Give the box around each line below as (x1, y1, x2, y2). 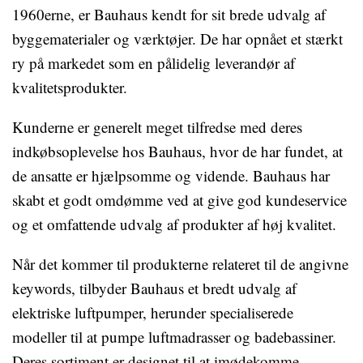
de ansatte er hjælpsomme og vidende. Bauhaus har (12, 165, 330, 186)
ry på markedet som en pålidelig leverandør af (12, 53, 295, 73)
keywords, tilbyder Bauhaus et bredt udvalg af (12, 278, 297, 298)
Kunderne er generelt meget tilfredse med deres (12, 117, 302, 137)
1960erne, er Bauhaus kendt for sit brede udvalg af (12, 4, 326, 24)
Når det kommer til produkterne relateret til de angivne (12, 254, 348, 274)
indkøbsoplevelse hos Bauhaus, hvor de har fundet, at (12, 141, 343, 161)
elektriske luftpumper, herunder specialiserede (12, 302, 293, 322)
